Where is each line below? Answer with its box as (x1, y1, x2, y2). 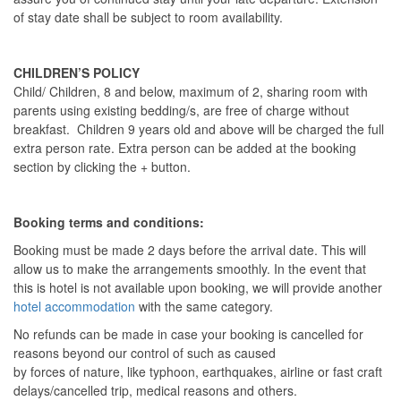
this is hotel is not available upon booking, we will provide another (13, 278, 382, 296)
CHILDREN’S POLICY (13, 64, 140, 81)
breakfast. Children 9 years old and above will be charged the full (13, 120, 384, 138)
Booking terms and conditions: (13, 213, 204, 231)
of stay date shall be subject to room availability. (13, 8, 283, 26)
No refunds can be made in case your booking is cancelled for (13, 325, 363, 343)
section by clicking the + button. (13, 158, 191, 175)
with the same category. (135, 297, 273, 315)
